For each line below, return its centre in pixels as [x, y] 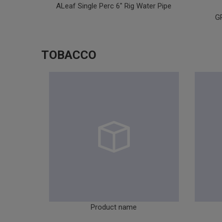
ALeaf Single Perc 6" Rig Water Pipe [114, 6]
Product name [114, 207]
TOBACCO [68, 55]
